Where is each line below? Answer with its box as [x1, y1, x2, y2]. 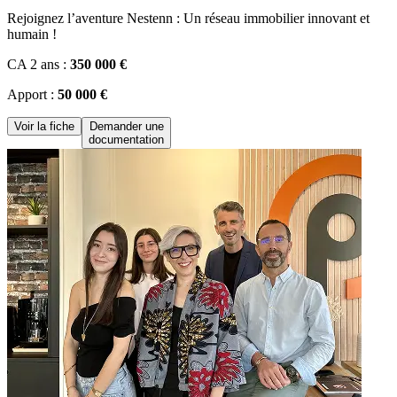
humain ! [7, 27, 57, 43]
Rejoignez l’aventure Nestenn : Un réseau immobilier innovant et [7, 11, 370, 27]
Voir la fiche [14, 120, 74, 134]
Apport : [7, 87, 58, 103]
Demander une [89, 120, 164, 134]
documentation [89, 133, 164, 147]
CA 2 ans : [7, 57, 70, 73]
